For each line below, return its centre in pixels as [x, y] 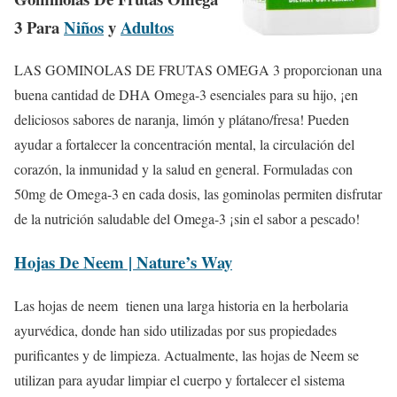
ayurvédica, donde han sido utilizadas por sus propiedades [175, 330]
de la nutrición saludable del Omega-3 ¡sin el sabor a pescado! [187, 219]
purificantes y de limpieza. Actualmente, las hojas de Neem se [187, 354]
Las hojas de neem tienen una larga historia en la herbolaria [181, 305]
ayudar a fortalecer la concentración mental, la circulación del [184, 144]
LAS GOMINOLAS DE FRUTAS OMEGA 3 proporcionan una [198, 70]
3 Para [39, 27]
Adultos [147, 27]
